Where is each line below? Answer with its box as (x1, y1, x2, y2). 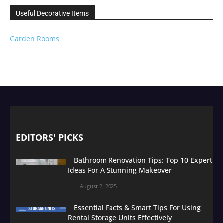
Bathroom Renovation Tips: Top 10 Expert (74, 155, 212, 165)
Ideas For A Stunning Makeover (68, 165, 172, 175)
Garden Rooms (10, 33, 59, 43)
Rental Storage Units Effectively (68, 212, 172, 222)
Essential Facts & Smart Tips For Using (74, 202, 201, 212)
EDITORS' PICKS (16, 131, 83, 143)
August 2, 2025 (80, 182, 117, 190)
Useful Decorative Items (16, 9, 89, 17)
